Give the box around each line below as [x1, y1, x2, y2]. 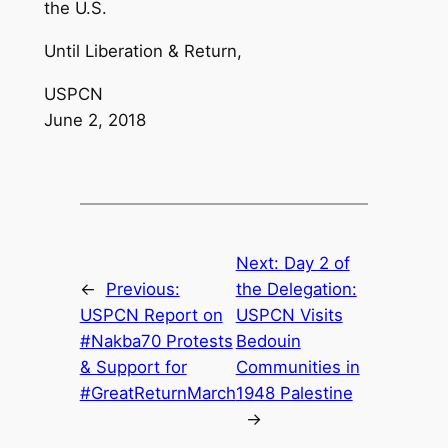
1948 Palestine [235, 382, 353, 403]
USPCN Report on [79, 304, 223, 325]
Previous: [105, 278, 180, 299]
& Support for [79, 356, 187, 377]
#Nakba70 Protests [79, 330, 233, 351]
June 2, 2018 [43, 110, 146, 131]
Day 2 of [283, 252, 350, 273]
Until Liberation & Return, [43, 41, 242, 62]
